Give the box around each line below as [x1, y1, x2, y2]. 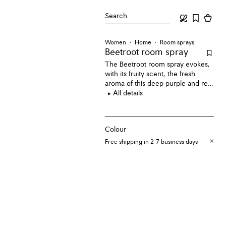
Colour [105, 126, 127, 133]
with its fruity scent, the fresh [105, 71, 196, 78]
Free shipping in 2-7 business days [105, 139, 198, 145]
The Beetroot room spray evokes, [105, 61, 210, 68]
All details [113, 90, 143, 97]
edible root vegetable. [105, 90, 174, 97]
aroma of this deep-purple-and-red [105, 80, 212, 87]
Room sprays [160, 40, 195, 46]
